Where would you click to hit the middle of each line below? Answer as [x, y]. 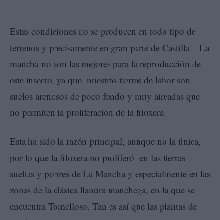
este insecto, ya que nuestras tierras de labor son [100, 80]
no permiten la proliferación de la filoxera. [88, 112]
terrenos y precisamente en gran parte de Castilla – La [110, 47]
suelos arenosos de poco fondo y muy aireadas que [105, 96]
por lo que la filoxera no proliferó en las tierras [97, 157]
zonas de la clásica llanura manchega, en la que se [102, 190]
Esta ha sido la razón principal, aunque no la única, [105, 141]
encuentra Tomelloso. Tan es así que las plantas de [103, 206]
